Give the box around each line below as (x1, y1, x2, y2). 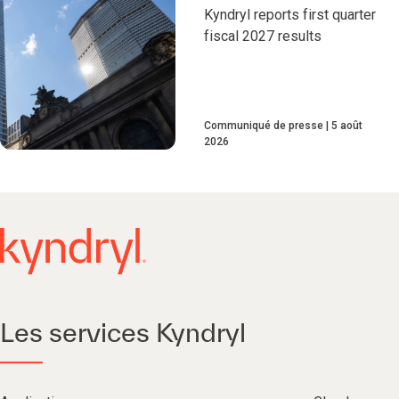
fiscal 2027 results (204, 27, 322, 45)
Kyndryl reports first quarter (204, 5, 377, 23)
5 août (331, 119, 363, 133)
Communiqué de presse (204, 119, 324, 133)
